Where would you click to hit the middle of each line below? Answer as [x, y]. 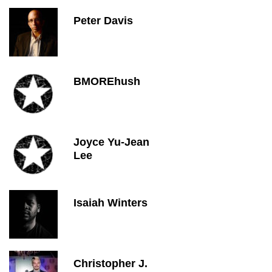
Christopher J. [110, 263]
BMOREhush [107, 81]
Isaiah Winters [110, 203]
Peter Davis [103, 21]
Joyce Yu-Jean [111, 142]
